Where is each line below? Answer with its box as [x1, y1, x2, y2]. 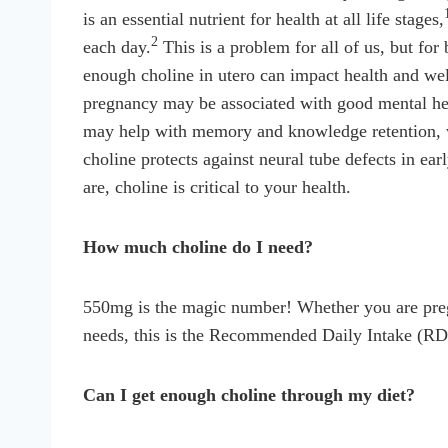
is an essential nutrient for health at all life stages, [83, 8, 444, 29]
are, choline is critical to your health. [83, 176, 351, 197]
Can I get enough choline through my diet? [83, 384, 415, 405]
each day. [83, 36, 151, 57]
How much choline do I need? [83, 236, 313, 257]
